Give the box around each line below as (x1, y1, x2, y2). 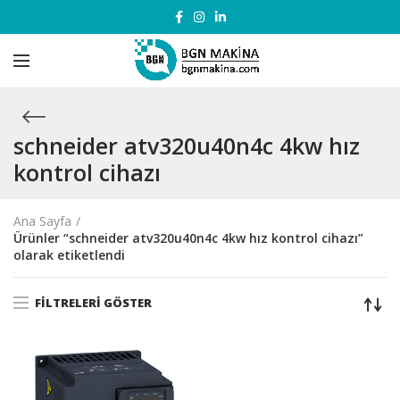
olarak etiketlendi (13, 246, 125, 263)
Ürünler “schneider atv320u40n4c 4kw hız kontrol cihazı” (13, 229, 363, 246)
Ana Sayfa (13, 212, 71, 229)
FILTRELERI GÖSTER (35, 294, 152, 311)
